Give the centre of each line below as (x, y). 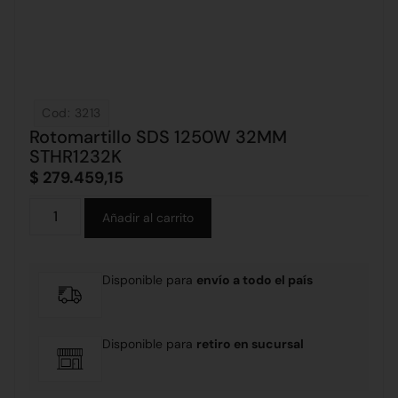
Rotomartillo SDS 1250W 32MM (158, 137)
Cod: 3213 (72, 113)
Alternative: (244, 208)
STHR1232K (76, 156)
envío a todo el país (255, 280)
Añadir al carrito (148, 218)
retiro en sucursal (251, 344)
